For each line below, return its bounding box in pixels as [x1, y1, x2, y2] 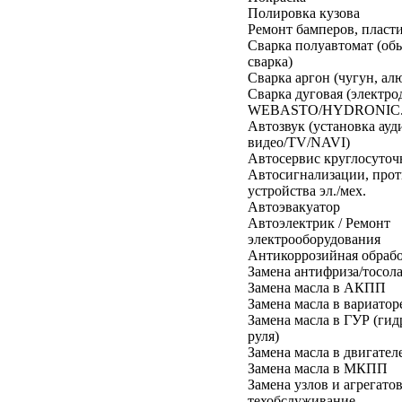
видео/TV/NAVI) [248, 134, 350, 150]
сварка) [248, 53, 293, 69]
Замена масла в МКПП [248, 360, 388, 376]
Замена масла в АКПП [248, 279, 386, 295]
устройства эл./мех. [248, 182, 366, 198]
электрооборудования [248, 231, 380, 247]
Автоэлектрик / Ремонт [248, 214, 390, 231]
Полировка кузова [248, 4, 360, 21]
